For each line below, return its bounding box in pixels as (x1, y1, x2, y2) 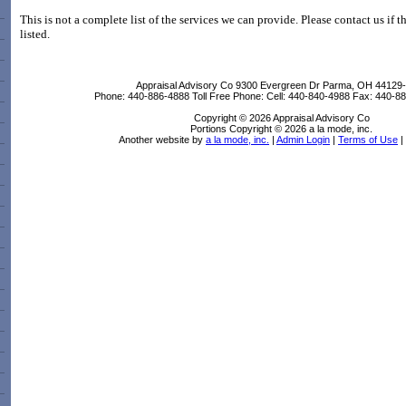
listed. (20, 27, 50, 41)
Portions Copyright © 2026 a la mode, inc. (190, 123, 372, 134)
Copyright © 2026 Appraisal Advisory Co (193, 112, 370, 123)
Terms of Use (338, 134, 398, 145)
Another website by (119, 134, 206, 145)
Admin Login (276, 134, 330, 145)
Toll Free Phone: (191, 91, 266, 101)
